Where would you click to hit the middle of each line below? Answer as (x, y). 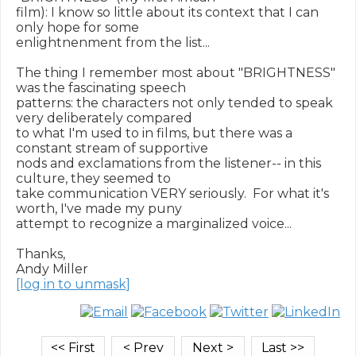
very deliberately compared (104, 118)
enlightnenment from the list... (113, 43)
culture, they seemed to (93, 178)
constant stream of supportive (112, 148)
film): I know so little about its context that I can (167, 12)
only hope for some (77, 27)
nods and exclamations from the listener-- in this (168, 163)
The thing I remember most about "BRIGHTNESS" (176, 73)
